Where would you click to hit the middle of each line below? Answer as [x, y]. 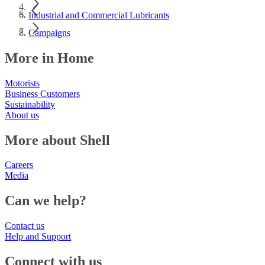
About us [22, 115]
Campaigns [49, 33]
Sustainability [30, 104]
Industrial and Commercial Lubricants [99, 15]
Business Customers [42, 93]
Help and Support [38, 237]
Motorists [22, 83]
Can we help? [46, 201]
